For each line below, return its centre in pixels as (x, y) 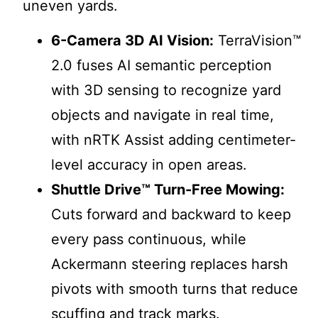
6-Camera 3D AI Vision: (132, 41)
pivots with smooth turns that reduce (175, 289)
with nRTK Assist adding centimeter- (174, 140)
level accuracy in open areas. (149, 165)
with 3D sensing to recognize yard (166, 91)
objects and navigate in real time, (163, 115)
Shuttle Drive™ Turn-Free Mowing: (168, 190)
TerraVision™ (257, 41)
